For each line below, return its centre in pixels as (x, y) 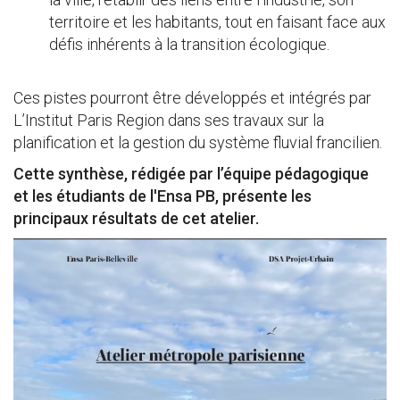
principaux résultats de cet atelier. (136, 218)
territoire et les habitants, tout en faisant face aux (217, 22)
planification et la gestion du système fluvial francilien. (198, 142)
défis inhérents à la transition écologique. (189, 44)
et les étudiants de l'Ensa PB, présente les (162, 196)
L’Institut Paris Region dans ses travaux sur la (169, 120)
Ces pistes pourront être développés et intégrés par (192, 98)
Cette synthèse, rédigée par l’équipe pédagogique (191, 174)
